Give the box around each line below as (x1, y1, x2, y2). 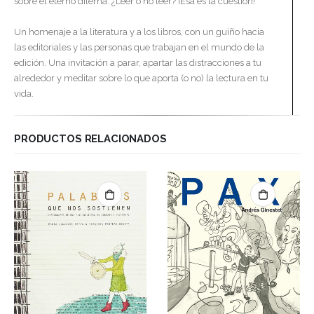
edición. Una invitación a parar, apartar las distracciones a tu (14, 57, 261, 69)
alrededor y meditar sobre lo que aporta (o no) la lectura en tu (14, 73, 268, 84)
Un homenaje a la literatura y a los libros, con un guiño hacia (14, 27, 264, 38)
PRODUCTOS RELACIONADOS (14, 132, 167, 144)
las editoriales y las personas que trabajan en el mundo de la (14, 42, 264, 53)
